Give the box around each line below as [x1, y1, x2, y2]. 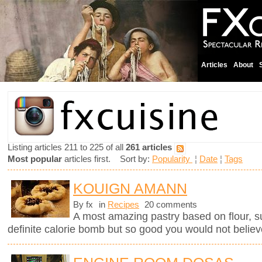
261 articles [126, 143, 172, 153]
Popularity [152, 154, 192, 164]
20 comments [142, 200, 197, 209]
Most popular [8, 154, 62, 164]
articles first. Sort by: [62, 154, 152, 164]
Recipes [108, 200, 139, 209]
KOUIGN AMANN [73, 180, 187, 196]
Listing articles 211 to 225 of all [8, 143, 126, 153]
